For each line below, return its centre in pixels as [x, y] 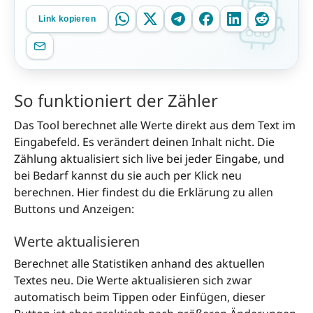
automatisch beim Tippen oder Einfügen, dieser [140, 297]
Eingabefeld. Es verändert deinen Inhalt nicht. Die [144, 142]
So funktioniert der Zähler [116, 101]
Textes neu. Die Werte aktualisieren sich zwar [133, 281]
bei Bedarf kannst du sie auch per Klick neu [128, 176]
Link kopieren [67, 19]
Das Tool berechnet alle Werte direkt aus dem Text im [155, 125]
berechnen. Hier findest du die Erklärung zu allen [144, 192]
